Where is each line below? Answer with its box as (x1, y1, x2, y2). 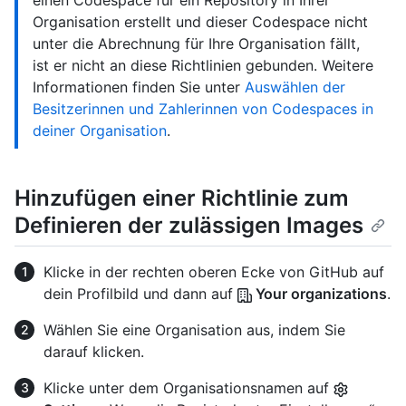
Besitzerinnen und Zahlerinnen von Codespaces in (33, 100, 373, 119)
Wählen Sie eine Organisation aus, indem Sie (43, 321, 345, 340)
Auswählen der (245, 78, 345, 97)
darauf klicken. (43, 343, 144, 362)
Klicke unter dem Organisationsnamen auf (43, 379, 333, 398)
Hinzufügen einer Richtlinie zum (14, 185, 349, 212)
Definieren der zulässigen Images (14, 212, 363, 239)
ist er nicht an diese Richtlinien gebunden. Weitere (33, 56, 373, 75)
